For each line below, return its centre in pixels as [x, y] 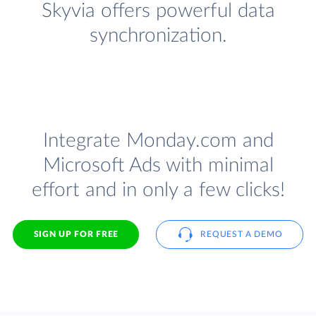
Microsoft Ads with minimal [158, 166]
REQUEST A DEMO [242, 234]
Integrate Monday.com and [158, 141]
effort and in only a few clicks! [158, 190]
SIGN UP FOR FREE [76, 234]
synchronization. [158, 36]
